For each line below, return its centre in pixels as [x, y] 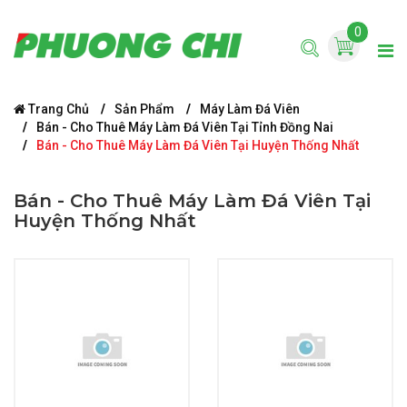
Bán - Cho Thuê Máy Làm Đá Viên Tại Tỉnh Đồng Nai [185, 127]
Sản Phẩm [144, 109]
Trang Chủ [57, 109]
